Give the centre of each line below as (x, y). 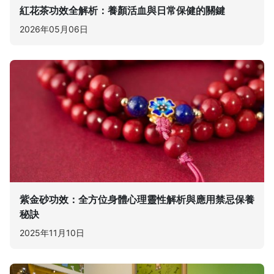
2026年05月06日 (54, 29)
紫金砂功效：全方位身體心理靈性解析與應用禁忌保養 (137, 199)
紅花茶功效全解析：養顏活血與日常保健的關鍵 (122, 10)
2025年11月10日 (52, 233)
